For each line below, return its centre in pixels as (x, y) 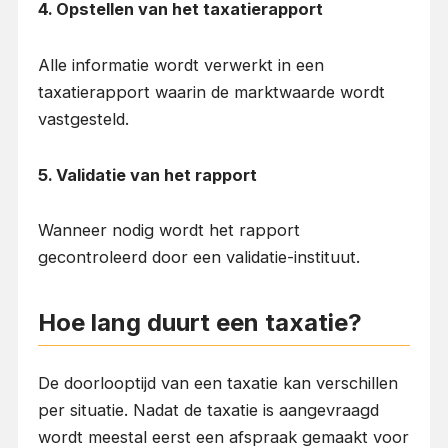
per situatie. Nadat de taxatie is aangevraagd (208, 410)
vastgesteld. (83, 118)
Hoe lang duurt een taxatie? (199, 323)
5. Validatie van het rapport (147, 174)
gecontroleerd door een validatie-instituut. (198, 257)
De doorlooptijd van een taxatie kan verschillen (217, 383)
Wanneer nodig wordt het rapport (168, 230)
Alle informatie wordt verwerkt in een (180, 64)
